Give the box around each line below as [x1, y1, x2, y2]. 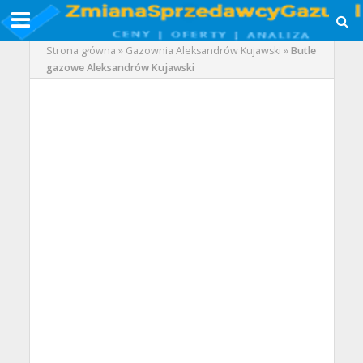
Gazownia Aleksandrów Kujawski [125, 44, 281, 58]
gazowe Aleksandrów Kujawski [45, 61, 194, 75]
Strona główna [45, 44, 116, 58]
